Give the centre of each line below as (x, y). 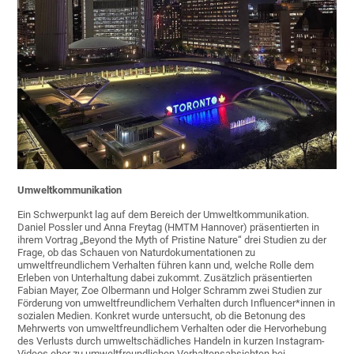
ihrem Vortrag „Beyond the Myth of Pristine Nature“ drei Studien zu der (172, 239)
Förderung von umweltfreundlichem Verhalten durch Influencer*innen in (177, 303)
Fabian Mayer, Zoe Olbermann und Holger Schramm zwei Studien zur (170, 290)
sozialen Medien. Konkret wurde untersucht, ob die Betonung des (162, 315)
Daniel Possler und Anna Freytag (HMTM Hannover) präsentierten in (169, 227)
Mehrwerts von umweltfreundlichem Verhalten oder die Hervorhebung (172, 328)
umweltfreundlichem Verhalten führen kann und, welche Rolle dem (166, 265)
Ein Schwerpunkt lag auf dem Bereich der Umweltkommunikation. (164, 214)
